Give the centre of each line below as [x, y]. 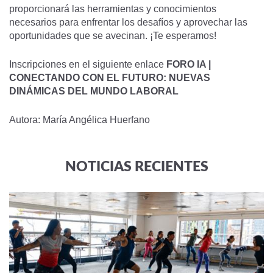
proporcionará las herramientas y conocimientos [113, 9]
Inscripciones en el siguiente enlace [88, 64]
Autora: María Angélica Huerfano [80, 120]
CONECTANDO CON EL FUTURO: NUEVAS [110, 78]
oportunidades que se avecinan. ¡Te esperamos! [114, 36]
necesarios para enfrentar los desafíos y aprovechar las [128, 22]
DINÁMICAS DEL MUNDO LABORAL [94, 91]
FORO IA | [189, 64]
